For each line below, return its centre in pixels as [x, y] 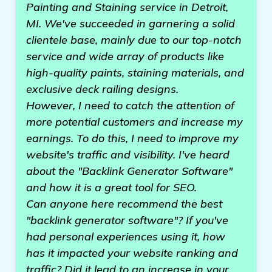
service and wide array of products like [125, 56]
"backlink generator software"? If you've [127, 220]
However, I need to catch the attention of [130, 105]
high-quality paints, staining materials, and [135, 73]
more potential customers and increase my [134, 122]
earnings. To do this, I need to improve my [132, 138]
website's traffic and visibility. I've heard [128, 155]
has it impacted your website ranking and [132, 253]
